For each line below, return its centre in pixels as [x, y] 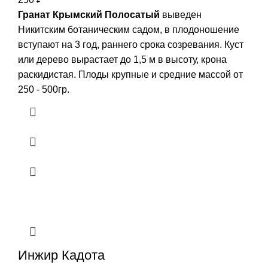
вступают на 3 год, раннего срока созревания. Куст [131, 45]
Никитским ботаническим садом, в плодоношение [129, 30]
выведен [181, 15]
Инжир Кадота [61, 255]
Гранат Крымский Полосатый [89, 15]
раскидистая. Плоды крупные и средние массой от [130, 75]
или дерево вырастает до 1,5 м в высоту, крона [122, 60]
